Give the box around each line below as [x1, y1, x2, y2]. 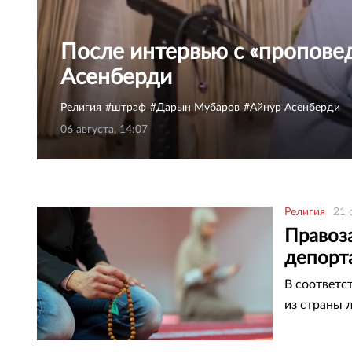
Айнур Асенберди [250, 102, 340, 113]
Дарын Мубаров [156, 102, 240, 113]
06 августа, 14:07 [60, 124, 148, 135]
